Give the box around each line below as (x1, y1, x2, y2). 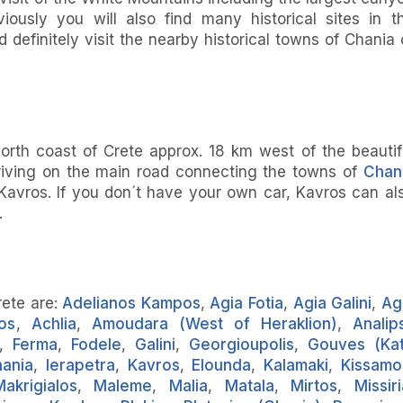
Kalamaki (264, 356, 329, 375)
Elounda (192, 356, 252, 375)
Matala (224, 377, 274, 396)
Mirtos (291, 377, 338, 396)
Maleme (94, 377, 153, 396)
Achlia (31, 315, 76, 334)
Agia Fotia (210, 294, 284, 313)
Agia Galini (292, 294, 372, 313)
